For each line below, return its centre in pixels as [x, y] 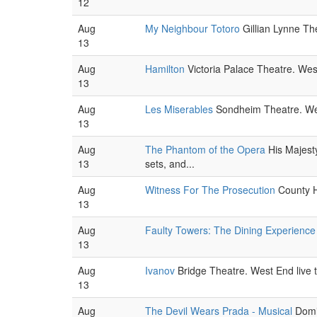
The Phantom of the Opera [205, 149]
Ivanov [160, 270]
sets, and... [170, 163]
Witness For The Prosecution [210, 190]
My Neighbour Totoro [192, 28]
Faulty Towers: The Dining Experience [230, 230]
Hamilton [165, 69]
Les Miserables [179, 109]
